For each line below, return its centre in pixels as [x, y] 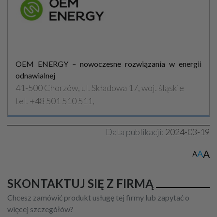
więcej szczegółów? [40, 209]
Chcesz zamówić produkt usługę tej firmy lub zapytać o [98, 197]
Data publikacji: [135, 132]
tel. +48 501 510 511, [55, 101]
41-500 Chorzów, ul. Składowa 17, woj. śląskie [100, 87]
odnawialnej [35, 75]
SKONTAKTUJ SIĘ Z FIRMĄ [80, 183]
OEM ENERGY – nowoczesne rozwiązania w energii [108, 63]
